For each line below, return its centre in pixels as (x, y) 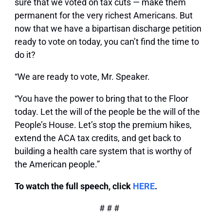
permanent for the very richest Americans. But (104, 16)
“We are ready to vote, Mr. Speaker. (82, 77)
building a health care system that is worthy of (103, 151)
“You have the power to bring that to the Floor (101, 99)
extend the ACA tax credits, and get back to (98, 138)
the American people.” (57, 164)
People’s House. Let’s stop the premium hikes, (103, 125)
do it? (25, 55)
